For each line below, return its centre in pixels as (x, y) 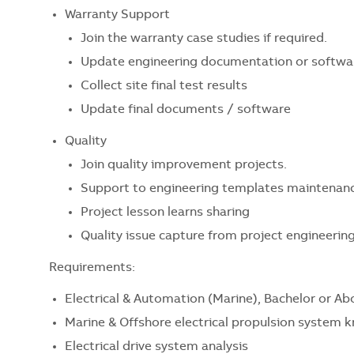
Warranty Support (117, 15)
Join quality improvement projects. (184, 165)
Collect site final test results (164, 86)
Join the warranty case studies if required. (204, 38)
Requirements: (92, 267)
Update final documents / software (186, 109)
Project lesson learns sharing (165, 212)
